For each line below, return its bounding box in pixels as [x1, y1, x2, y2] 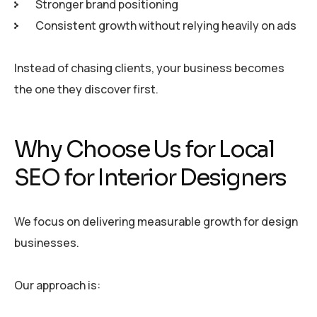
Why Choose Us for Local [14, 135, 275, 164]
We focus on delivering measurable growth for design [14, 213, 298, 229]
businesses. [14, 234, 79, 250]
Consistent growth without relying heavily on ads [35, 18, 296, 34]
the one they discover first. [14, 81, 158, 98]
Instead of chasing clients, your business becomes [14, 60, 284, 76]
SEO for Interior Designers [14, 163, 287, 192]
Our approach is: [14, 277, 100, 293]
